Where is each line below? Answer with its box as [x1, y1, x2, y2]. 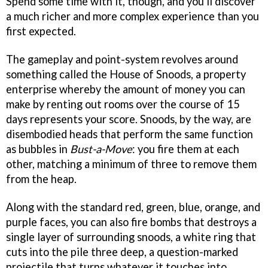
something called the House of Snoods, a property [6, 68, 246, 81]
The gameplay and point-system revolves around [6, 53, 238, 66]
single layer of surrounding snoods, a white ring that [6, 230, 256, 244]
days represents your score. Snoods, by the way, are [6, 112, 251, 126]
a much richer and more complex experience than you [6, 10, 259, 23]
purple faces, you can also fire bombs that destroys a [6, 215, 257, 229]
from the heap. [6, 172, 77, 186]
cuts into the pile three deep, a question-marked [6, 245, 238, 259]
